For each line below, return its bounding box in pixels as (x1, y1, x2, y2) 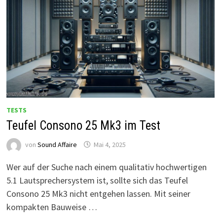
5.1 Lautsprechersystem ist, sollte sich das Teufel (6, 174, 188, 186)
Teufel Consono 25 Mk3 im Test (6, 118, 160, 133)
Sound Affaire (37, 140, 77, 149)
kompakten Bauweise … (6, 201, 97, 213)
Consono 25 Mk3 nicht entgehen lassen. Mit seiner (6, 187, 190, 199)
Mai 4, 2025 (93, 140, 126, 149)
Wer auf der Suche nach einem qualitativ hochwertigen (6, 161, 207, 173)
